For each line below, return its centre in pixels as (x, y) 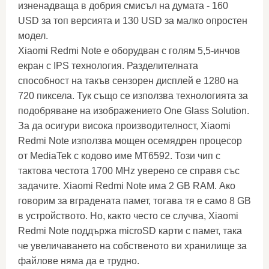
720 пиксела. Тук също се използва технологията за (133, 96)
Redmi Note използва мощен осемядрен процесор (130, 141)
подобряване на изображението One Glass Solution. (134, 111)
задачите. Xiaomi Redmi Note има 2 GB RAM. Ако (127, 186)
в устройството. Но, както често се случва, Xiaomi (128, 216)
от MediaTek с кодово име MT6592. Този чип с (119, 156)
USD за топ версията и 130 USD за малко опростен (133, 21)
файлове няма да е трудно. (79, 261)
